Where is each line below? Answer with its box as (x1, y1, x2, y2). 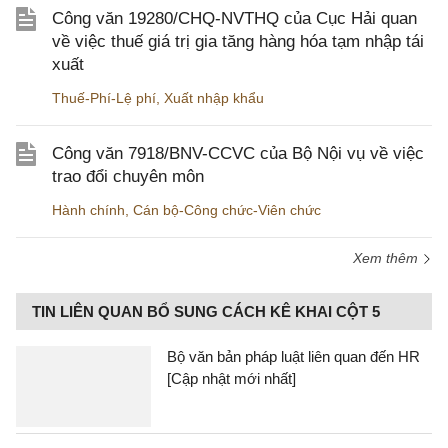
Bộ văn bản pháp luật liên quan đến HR (167, 348, 420, 365)
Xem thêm (353, 250, 422, 266)
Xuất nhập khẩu (164, 90, 264, 106)
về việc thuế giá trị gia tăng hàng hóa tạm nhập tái (52, 32, 424, 51)
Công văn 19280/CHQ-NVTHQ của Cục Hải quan (52, 9, 417, 28)
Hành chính (52, 202, 125, 218)
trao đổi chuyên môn (52, 167, 204, 186)
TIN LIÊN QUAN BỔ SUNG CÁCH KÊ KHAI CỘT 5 (32, 303, 380, 320)
